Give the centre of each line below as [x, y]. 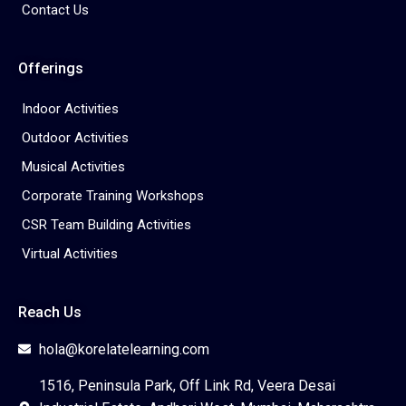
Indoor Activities [70, 108]
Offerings [51, 68]
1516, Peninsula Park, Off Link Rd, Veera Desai [187, 385]
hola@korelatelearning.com [124, 349]
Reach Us [50, 312]
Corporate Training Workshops [113, 195]
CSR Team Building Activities [106, 224]
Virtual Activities [70, 253]
